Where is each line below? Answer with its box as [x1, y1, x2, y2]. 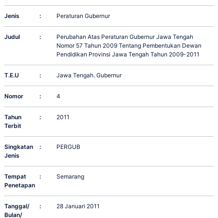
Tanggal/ [4, 202, 30, 210]
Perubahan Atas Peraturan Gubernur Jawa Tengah [56, 33, 194, 41]
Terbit [4, 122, 21, 130]
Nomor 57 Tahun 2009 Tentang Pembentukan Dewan [56, 42, 202, 50]
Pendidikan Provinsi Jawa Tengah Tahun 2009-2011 [56, 51, 200, 58]
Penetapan [4, 182, 35, 189]
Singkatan [4, 143, 33, 151]
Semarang [56, 173, 85, 181]
